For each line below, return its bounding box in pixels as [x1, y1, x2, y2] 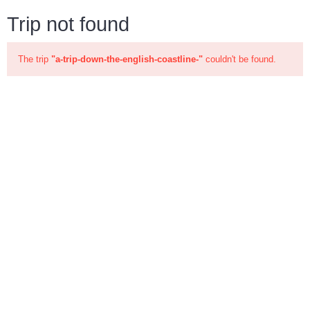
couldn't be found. [203, 54, 276, 64]
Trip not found [7, 13, 129, 35]
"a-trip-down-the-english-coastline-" [51, 54, 203, 64]
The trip [18, 54, 51, 64]
